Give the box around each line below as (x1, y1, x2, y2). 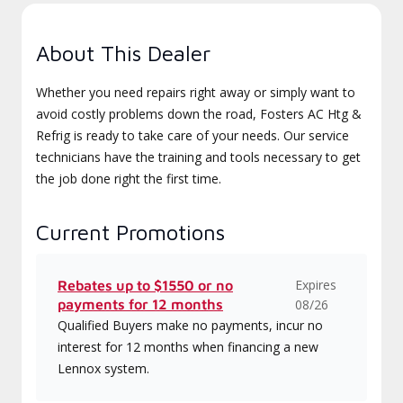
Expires (294, 276, 336, 293)
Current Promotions (36, 219, 225, 245)
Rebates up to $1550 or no (58, 277, 233, 293)
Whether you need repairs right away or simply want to (36, 84, 355, 101)
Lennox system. (58, 360, 149, 377)
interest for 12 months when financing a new (58, 338, 318, 355)
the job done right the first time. (36, 170, 221, 187)
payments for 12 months (58, 296, 223, 312)
